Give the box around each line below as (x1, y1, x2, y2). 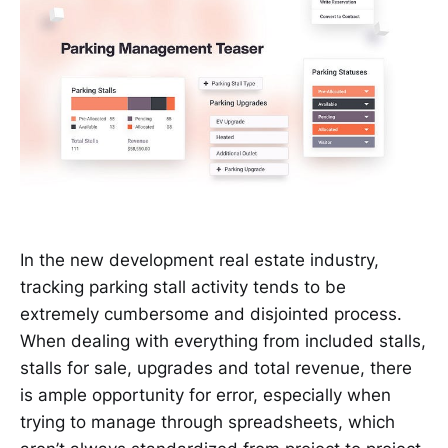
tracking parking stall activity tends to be (20, 277, 346, 298)
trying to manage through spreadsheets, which (20, 412, 395, 433)
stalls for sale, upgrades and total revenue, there (20, 358, 412, 379)
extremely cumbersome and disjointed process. (20, 304, 402, 325)
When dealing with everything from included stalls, (20, 331, 426, 352)
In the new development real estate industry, (20, 250, 379, 271)
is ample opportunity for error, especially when (20, 385, 391, 406)
